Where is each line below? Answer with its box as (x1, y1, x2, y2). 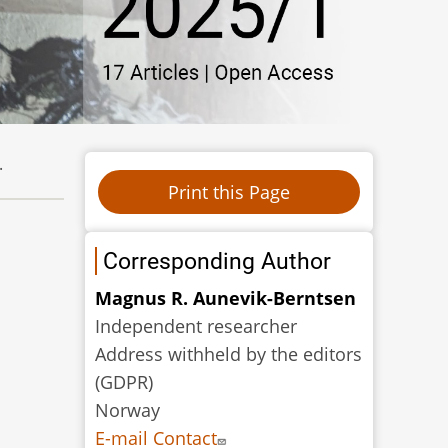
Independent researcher (95, 313, 298, 338)
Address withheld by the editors (95, 341, 363, 366)
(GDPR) (95, 369, 154, 394)
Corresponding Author (103, 246, 332, 275)
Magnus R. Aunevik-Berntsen (95, 285, 357, 310)
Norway (95, 397, 161, 422)
